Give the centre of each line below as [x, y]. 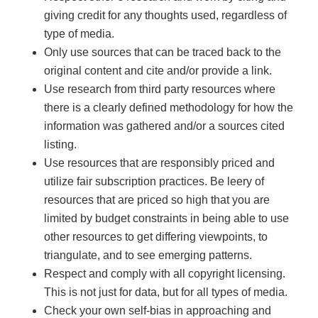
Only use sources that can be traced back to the [163, 53]
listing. [61, 145]
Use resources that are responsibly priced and [160, 163]
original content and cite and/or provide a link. [158, 71]
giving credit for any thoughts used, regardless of [166, 16]
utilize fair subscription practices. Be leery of [154, 182]
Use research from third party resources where [160, 89]
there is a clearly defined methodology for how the [169, 108]
